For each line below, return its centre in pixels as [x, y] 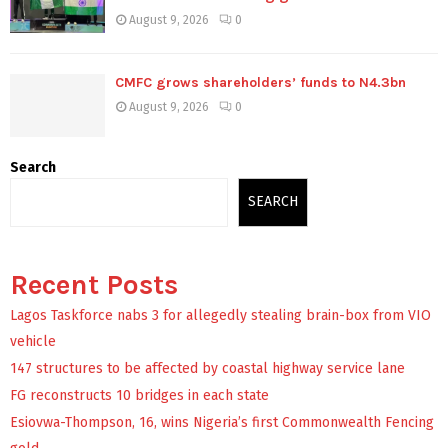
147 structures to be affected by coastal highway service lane [207, 368]
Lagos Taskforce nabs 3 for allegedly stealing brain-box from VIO [220, 315]
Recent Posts [94, 284]
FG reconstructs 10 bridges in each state [139, 395]
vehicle [33, 341]
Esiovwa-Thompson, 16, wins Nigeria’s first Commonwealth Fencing [222, 422]
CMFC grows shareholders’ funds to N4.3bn [260, 82]
